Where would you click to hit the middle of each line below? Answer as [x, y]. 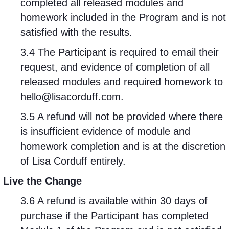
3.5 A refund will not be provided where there [122, 117]
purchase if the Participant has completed [114, 216]
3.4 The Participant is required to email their [120, 52]
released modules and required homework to [122, 82]
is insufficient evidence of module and [105, 131]
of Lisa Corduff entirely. [73, 161]
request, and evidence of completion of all [115, 67]
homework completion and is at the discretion [123, 146]
